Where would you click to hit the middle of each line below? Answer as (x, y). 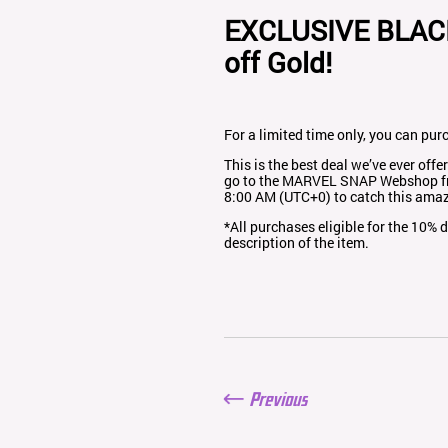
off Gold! (278, 62)
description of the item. (296, 243)
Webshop (409, 181)
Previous (279, 398)
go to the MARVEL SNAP (302, 181)
